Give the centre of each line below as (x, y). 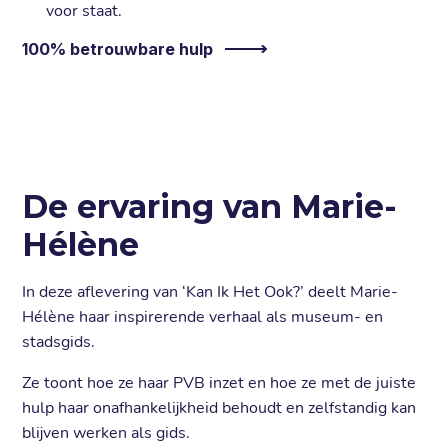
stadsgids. (59, 342)
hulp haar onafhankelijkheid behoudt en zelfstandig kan (219, 408)
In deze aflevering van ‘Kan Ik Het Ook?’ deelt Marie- (210, 292)
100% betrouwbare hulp (118, 49)
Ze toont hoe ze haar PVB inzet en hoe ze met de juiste (219, 383)
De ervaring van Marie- (210, 207)
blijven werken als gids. (106, 433)
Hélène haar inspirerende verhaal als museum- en (203, 317)
